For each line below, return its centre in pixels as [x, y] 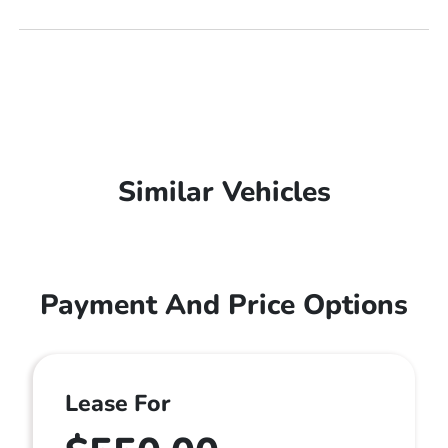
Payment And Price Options [224, 305]
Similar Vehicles [224, 192]
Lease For [117, 403]
